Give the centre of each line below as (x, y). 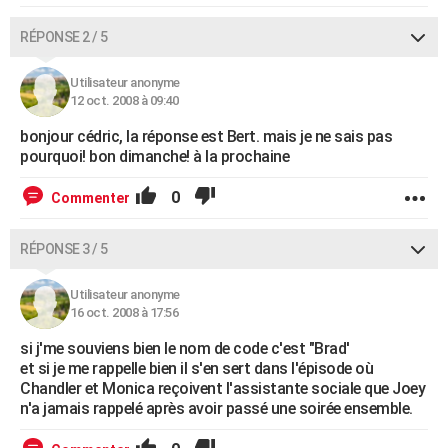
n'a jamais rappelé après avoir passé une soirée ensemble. (216, 408)
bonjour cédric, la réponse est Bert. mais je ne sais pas (206, 136)
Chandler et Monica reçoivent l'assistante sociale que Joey (222, 388)
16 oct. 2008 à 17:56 (124, 312)
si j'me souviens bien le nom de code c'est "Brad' (185, 348)
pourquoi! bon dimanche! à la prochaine (154, 156)
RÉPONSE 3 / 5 (64, 249)
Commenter (90, 198)
